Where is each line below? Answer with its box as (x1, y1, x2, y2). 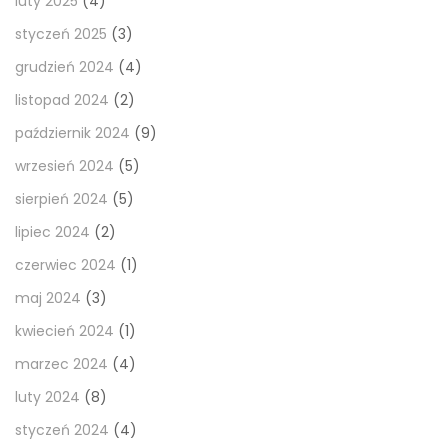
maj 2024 (15, 288, 81, 309)
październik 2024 (15, 123, 130, 144)
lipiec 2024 (15, 222, 90, 243)
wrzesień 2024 (15, 156, 114, 177)
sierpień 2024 (15, 189, 108, 210)
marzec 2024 (15, 354, 108, 375)
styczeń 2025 (15, 24, 107, 45)
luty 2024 (15, 387, 80, 408)
